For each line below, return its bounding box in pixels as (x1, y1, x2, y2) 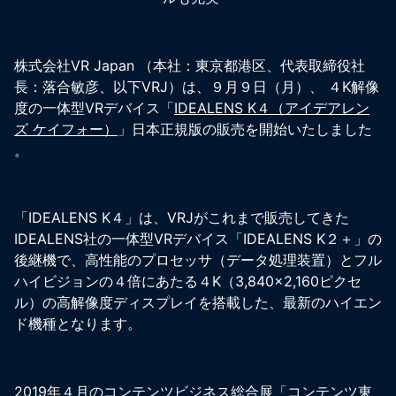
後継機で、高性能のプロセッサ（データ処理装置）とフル (14, 251, 382, 270)
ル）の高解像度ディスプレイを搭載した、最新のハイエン (14, 293, 382, 312)
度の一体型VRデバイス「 (14, 98, 174, 117)
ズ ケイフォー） (14, 119, 118, 138)
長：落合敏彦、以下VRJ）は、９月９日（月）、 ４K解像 (14, 77, 379, 95)
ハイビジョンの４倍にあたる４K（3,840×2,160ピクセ (14, 272, 362, 291)
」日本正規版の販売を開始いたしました (118, 119, 372, 138)
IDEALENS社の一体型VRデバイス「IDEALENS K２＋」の (14, 230, 382, 248)
